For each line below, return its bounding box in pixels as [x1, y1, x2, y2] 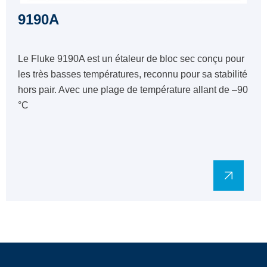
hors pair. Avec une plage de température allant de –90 [18, 85, 248, 95]
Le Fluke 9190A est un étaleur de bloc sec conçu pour [18, 54, 244, 64]
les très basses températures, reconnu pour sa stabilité [18, 69, 247, 79]
